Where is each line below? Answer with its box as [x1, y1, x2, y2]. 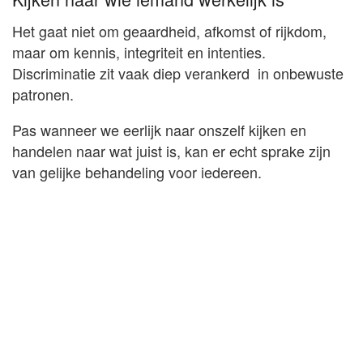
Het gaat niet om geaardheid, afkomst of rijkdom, [12, 19, 327, 41]
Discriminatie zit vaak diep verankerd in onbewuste [12, 62, 344, 83]
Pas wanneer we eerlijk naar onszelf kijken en [12, 118, 306, 140]
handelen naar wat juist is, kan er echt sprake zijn [12, 139, 331, 161]
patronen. [12, 83, 74, 105]
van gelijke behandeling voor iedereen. [12, 160, 262, 182]
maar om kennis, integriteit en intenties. [12, 41, 266, 62]
